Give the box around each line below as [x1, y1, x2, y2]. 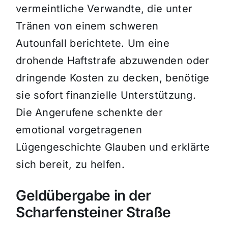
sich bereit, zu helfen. [15, 158, 125, 171]
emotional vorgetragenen [15, 124, 142, 136]
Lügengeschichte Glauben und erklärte [15, 141, 210, 154]
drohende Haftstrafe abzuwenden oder [15, 54, 210, 67]
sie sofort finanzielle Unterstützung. [15, 89, 196, 102]
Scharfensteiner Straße [15, 204, 171, 221]
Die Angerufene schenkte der [15, 106, 163, 119]
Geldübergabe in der [15, 187, 152, 205]
